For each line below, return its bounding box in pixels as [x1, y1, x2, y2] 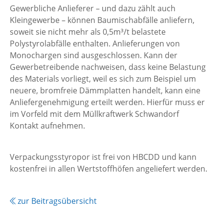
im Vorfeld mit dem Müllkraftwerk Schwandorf [10, 109, 179, 119]
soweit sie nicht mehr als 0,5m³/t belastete [10, 26, 166, 37]
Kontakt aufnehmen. [10, 120, 85, 131]
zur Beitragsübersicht [16, 196, 97, 206]
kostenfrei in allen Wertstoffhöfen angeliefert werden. [10, 163, 207, 174]
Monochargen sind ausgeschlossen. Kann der [10, 50, 177, 61]
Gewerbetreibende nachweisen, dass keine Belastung [10, 62, 206, 72]
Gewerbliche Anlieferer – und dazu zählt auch [10, 3, 175, 14]
